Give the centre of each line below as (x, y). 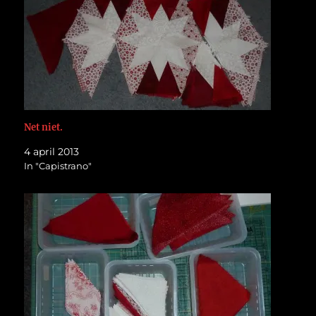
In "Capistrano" (58, 165)
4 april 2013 (52, 151)
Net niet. (44, 127)
